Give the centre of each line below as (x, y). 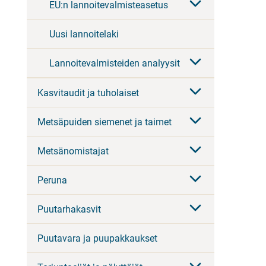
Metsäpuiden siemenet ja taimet (104, 122)
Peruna (52, 180)
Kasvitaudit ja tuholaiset (88, 93)
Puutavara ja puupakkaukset (97, 238)
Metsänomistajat (73, 151)
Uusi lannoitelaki (84, 34)
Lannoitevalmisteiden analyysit (115, 63)
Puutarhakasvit (69, 209)
